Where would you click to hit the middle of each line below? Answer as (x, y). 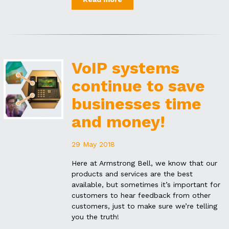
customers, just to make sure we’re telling (145, 206)
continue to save (139, 86)
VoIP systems (126, 68)
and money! (119, 121)
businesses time (137, 104)
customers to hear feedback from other (141, 195)
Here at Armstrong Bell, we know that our (145, 163)
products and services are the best (132, 174)
